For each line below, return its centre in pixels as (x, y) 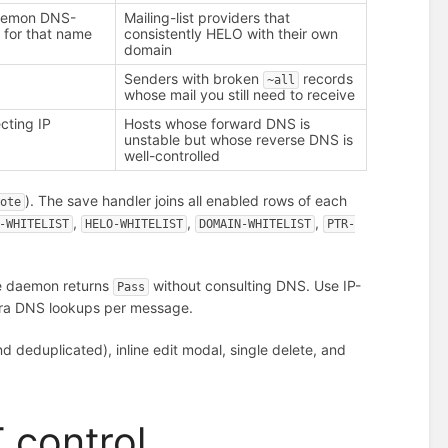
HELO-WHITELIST (134, 224)
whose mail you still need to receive (240, 94)
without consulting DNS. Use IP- (255, 286)
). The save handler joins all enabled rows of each (186, 201)
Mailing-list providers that (207, 17)
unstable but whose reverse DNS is (239, 139)
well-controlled (172, 155)
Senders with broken (194, 78)
